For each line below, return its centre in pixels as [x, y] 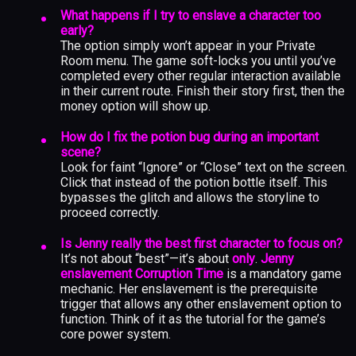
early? [77, 30]
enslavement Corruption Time [142, 273]
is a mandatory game [282, 273]
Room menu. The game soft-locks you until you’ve [198, 60]
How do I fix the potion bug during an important [190, 137]
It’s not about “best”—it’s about [146, 258]
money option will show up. [135, 106]
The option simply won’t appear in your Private [188, 45]
